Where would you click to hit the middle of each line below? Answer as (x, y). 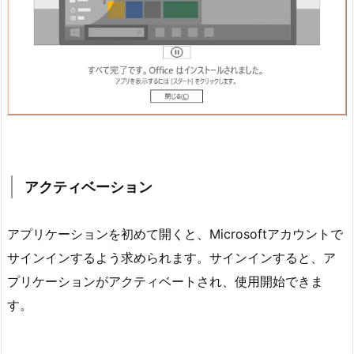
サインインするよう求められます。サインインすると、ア (171, 257)
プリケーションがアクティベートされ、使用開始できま (165, 281)
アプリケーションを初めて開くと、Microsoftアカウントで (175, 233)
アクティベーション (88, 186)
